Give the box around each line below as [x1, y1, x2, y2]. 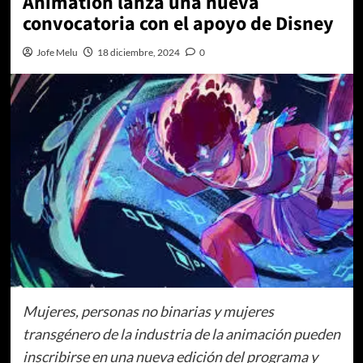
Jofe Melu [36, 46, 78, 58]
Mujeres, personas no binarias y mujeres [22, 301, 274, 320]
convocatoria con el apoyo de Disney [22, 10, 334, 38]
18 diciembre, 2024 [96, 46, 180, 58]
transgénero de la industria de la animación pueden [22, 324, 340, 343]
